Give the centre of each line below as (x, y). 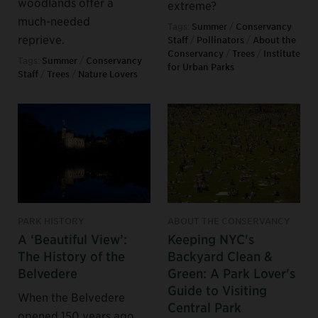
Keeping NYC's (211, 238)
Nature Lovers (108, 73)
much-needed (54, 20)
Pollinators (220, 39)
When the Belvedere (71, 296)
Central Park (204, 307)
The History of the (71, 256)
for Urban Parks (201, 66)
